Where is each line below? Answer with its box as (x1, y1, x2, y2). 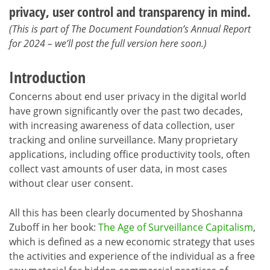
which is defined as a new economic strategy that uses (9, 235, 255, 249)
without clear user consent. (9, 177, 133, 190)
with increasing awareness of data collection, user (9, 119, 235, 133)
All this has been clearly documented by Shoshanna (9, 206, 243, 220)
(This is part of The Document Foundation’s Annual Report (9, 22, 251, 36)
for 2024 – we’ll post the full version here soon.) (9, 37, 207, 51)
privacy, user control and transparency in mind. (9, 2, 251, 21)
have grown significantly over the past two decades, (9, 104, 243, 118)
